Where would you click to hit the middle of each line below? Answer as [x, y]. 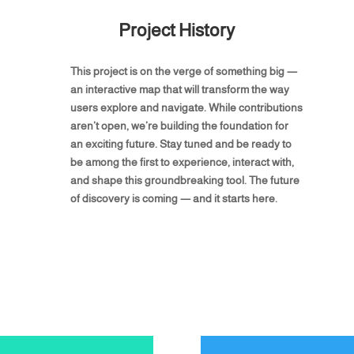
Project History [177, 30]
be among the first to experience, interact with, [182, 162]
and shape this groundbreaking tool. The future [185, 181]
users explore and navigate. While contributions [186, 108]
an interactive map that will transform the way [179, 90]
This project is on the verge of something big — [183, 72]
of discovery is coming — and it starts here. [173, 199]
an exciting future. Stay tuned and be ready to [181, 144]
